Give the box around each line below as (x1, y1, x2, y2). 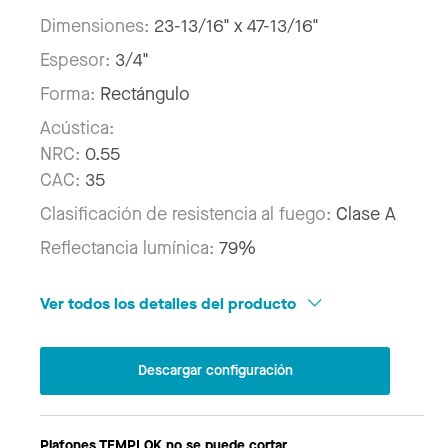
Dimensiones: (40, 14, 154, 39)
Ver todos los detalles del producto (40, 293, 300, 315)
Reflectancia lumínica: (40, 236, 219, 261)
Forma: (40, 82, 100, 107)
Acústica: (40, 116, 114, 141)
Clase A (336, 202, 396, 227)
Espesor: (40, 48, 115, 73)
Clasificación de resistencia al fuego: (40, 202, 336, 227)
